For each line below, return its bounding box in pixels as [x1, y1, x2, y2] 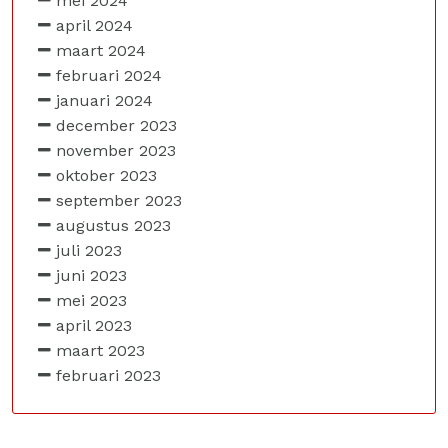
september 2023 [56, 191, 182, 210]
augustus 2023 [56, 216, 171, 235]
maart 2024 [56, 41, 146, 60]
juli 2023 [56, 241, 122, 260]
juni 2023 [56, 266, 127, 285]
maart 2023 [56, 341, 145, 360]
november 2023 [56, 141, 176, 160]
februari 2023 [56, 366, 161, 385]
